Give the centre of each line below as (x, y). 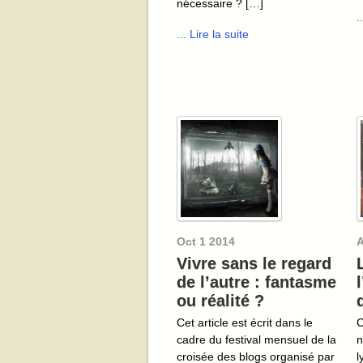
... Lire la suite (213, 34)
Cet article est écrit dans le (245, 322)
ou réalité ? (220, 300)
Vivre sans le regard (254, 263)
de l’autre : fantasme (256, 282)
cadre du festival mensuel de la (256, 339)
